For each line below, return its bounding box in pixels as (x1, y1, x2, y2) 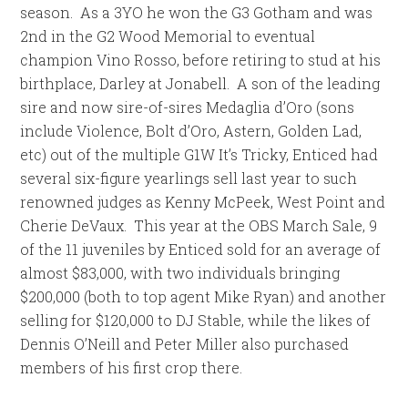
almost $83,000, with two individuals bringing (20, 263, 341, 282)
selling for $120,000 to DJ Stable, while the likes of (20, 311, 372, 330)
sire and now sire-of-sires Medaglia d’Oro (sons (20, 97, 355, 117)
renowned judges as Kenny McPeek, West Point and (20, 192, 386, 211)
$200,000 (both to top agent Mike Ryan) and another (20, 287, 387, 306)
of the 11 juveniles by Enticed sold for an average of (20, 240, 382, 259)
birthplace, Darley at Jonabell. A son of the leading (20, 74, 381, 93)
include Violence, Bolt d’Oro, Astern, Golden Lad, (20, 121, 362, 140)
